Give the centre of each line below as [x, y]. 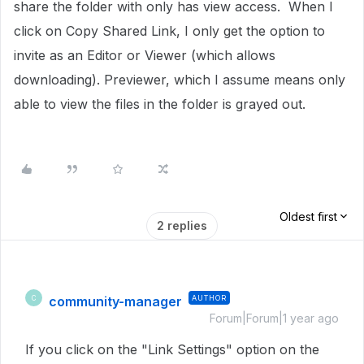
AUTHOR [209, 298]
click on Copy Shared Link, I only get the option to [169, 31]
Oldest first [308, 217]
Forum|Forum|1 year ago [274, 318]
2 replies [182, 225]
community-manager [115, 301]
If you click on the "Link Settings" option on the [172, 349]
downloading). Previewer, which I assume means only [180, 80]
